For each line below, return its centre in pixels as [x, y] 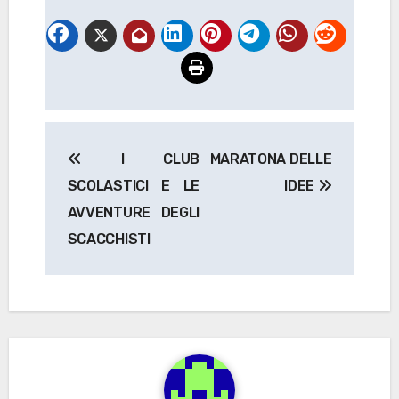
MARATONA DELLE [271, 159]
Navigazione [129, 138]
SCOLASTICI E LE [133, 185]
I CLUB [140, 159]
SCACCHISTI [109, 239]
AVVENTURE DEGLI [133, 212]
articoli [90, 175]
